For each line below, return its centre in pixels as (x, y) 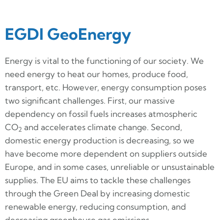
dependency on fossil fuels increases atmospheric (101, 113)
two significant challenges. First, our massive (90, 100)
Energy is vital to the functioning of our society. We (104, 60)
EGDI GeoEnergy (68, 34)
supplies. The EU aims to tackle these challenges (98, 180)
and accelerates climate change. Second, (102, 127)
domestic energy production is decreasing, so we (100, 140)
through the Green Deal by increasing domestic (97, 193)
